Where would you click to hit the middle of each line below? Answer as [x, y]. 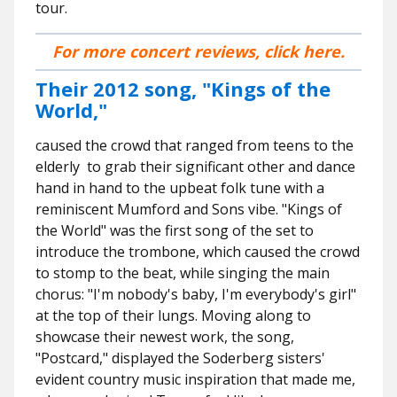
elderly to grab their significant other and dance [195, 167]
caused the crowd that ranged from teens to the [195, 145]
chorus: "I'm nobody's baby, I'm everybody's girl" [196, 294]
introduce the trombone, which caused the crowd [198, 252]
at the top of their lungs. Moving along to [173, 315]
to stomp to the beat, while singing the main [183, 273]
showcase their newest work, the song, [165, 337]
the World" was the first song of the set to [175, 230]
